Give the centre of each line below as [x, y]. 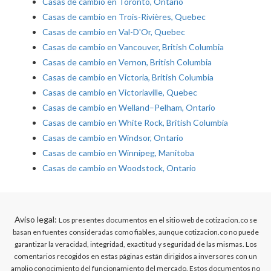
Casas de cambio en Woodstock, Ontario [119, 168]
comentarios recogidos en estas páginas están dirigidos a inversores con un [135, 256]
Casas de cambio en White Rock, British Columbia [135, 123]
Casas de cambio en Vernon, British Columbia [127, 62]
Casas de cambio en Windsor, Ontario [113, 138]
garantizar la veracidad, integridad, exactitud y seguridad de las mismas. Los [135, 244]
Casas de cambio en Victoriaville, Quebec [120, 93]
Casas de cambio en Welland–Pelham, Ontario [129, 108]
